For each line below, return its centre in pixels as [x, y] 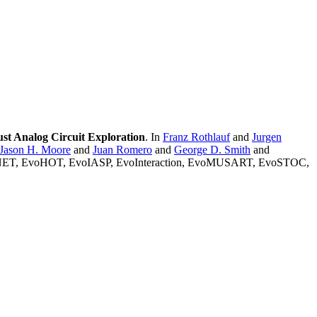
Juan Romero [122, 150]
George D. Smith [212, 150]
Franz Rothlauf [196, 137]
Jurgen [267, 137]
